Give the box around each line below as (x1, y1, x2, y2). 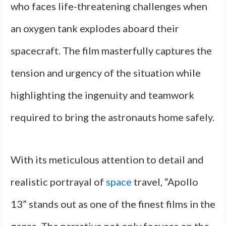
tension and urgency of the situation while (11, 67, 201, 79)
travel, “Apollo (132, 176, 198, 188)
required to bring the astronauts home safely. (11, 111, 214, 123)
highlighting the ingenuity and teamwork (11, 89, 194, 101)
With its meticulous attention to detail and (11, 153, 204, 165)
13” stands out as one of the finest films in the (11, 198, 215, 210)
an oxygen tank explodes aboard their (11, 22, 179, 34)
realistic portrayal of (11, 176, 106, 188)
